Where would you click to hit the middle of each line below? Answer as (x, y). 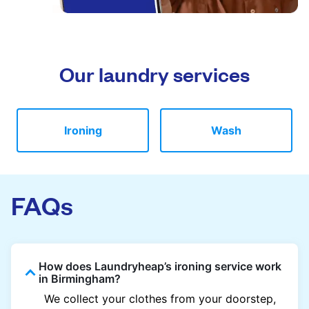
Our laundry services (154, 73)
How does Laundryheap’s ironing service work (160, 266)
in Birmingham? (80, 278)
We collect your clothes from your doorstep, (160, 298)
